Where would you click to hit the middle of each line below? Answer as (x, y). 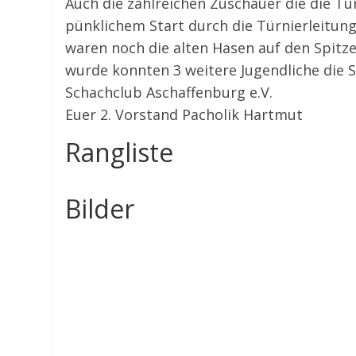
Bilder (100, 209)
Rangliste (120, 152)
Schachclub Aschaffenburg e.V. (169, 92)
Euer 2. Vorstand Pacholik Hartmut (184, 114)
